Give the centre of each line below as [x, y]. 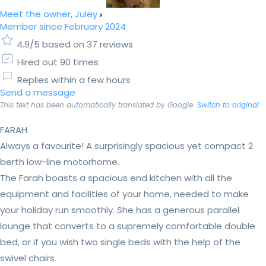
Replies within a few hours [74, 80]
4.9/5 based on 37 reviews [75, 44]
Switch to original [228, 104]
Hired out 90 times [58, 62]
